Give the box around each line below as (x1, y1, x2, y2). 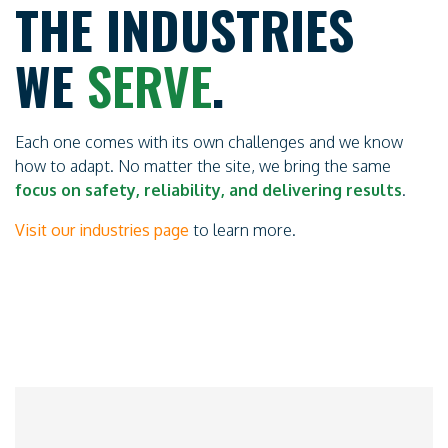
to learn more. (189, 220, 296, 240)
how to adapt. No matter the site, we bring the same (15, 156, 391, 176)
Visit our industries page (15, 220, 189, 240)
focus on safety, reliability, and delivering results (15, 180, 402, 200)
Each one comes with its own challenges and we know (15, 132, 403, 152)
